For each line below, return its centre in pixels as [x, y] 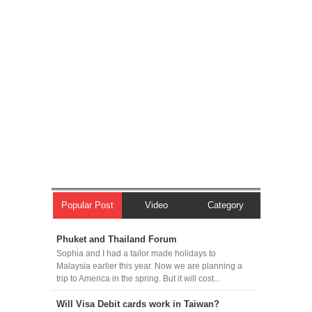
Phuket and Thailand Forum [116, 239]
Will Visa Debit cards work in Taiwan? [138, 304]
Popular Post [88, 205]
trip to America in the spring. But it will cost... [138, 279]
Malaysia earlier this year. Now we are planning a [149, 266]
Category [226, 205]
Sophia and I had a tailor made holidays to [136, 254]
